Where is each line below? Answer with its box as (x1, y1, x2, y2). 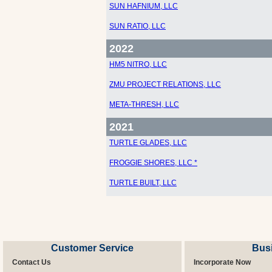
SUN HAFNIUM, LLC (109, 2, 178, 10)
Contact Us (12, 258, 51, 267)
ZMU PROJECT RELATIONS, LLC (109, 80, 221, 89)
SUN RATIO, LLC (109, 22, 166, 30)
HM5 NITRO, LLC (109, 60, 167, 69)
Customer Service (51, 243, 134, 253)
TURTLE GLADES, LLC (109, 138, 187, 147)
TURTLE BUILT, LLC (109, 178, 177, 187)
